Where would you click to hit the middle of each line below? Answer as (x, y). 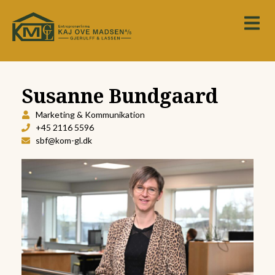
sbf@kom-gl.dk (64, 140)
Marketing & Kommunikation (90, 114)
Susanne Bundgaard (120, 95)
